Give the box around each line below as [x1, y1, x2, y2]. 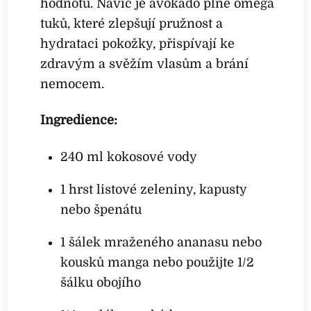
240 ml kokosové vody [60, 149, 197, 164]
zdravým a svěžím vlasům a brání [40, 56, 249, 71]
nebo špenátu [60, 202, 142, 217]
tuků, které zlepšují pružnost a [40, 16, 224, 31]
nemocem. [40, 76, 105, 91]
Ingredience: [40, 113, 118, 128]
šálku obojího [60, 275, 141, 289]
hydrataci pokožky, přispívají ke [40, 36, 235, 51]
